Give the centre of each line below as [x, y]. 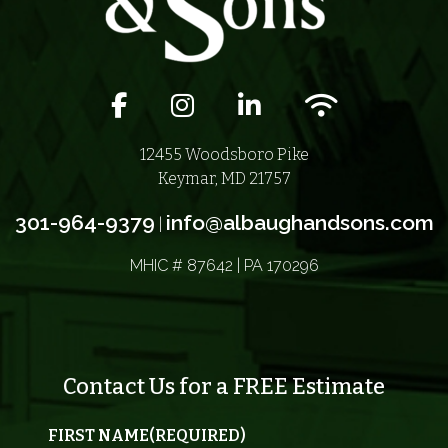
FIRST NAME [98, 436]
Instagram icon [242, 98]
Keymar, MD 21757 [224, 179]
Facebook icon [178, 98]
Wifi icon [355, 98]
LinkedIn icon [302, 98]
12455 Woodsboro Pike [224, 155]
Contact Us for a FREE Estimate [224, 387]
